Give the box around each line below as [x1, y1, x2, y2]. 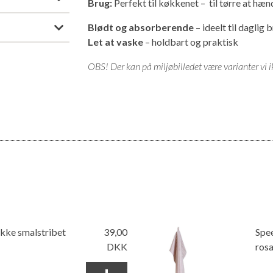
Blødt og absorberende [88, 21, 194, 33]
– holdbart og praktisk [143, 36, 238, 48]
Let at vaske [88, 36, 143, 48]
